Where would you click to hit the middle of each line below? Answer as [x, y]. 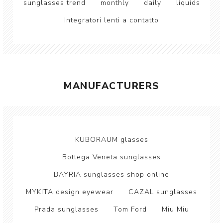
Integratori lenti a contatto [111, 20]
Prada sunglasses [66, 209]
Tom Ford [130, 209]
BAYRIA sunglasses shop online [111, 174]
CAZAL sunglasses [163, 192]
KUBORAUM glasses [111, 140]
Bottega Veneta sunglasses [111, 157]
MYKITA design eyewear [70, 192]
